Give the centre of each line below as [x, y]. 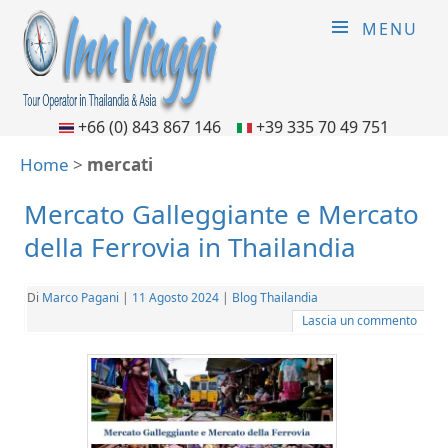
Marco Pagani [80, 297]
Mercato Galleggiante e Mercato [221, 214]
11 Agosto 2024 [175, 297]
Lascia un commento [359, 320]
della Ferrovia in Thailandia [190, 247]
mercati [120, 164]
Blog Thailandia [275, 297]
